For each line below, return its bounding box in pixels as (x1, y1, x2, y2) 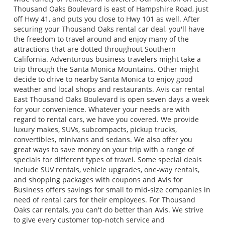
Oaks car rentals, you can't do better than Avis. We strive (13, 204, 203, 214)
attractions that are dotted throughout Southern (13, 44, 176, 54)
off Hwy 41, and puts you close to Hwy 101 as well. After (13, 14, 200, 24)
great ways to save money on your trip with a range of (13, 144, 194, 154)
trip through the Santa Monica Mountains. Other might (13, 64, 199, 74)
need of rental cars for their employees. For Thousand (13, 194, 195, 204)
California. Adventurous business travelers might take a (13, 54, 201, 64)
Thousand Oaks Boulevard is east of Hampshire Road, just (13, 4, 208, 14)
